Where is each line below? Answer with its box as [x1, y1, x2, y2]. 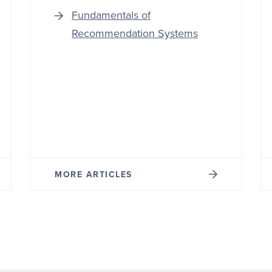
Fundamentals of [72, 8, 151, 22]
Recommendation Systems [72, 27, 198, 40]
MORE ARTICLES [55, 169, 132, 180]
